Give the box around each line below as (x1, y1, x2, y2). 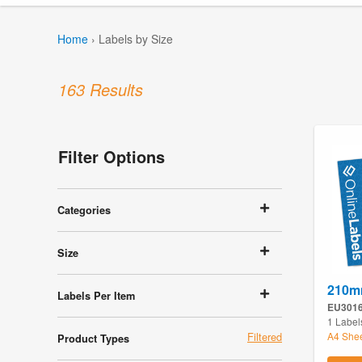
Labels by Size (99, 31, 173, 48)
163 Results (58, 77, 143, 101)
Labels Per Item (57, 288, 135, 304)
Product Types (57, 331, 129, 347)
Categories (57, 203, 111, 218)
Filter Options (58, 145, 165, 169)
